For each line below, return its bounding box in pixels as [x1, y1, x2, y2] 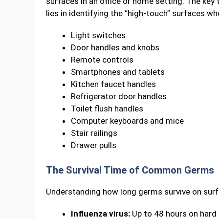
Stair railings [71, 128, 117, 138]
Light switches [71, 30, 126, 41]
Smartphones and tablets [71, 67, 165, 77]
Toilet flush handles [71, 104, 143, 114]
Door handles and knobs [71, 43, 159, 53]
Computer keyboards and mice [71, 116, 184, 126]
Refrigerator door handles [71, 91, 167, 102]
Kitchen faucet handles [71, 79, 156, 89]
